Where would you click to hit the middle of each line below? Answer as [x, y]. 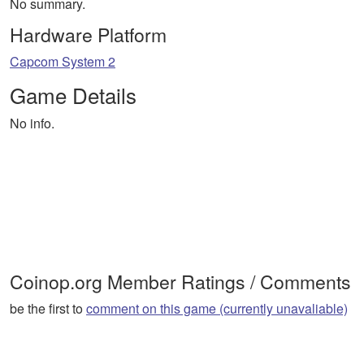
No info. [32, 123]
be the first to [48, 309]
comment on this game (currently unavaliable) [217, 309]
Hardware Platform [88, 34]
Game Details [73, 94]
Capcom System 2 [63, 61]
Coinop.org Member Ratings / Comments [180, 282]
